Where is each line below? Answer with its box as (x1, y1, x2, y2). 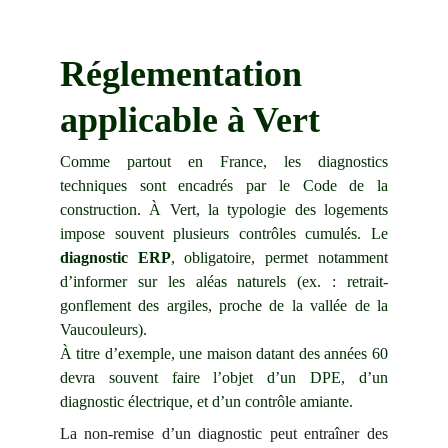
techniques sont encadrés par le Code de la (60, 177, 388, 194)
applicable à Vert (60, 100, 320, 140)
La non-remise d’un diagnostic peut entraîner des (60, 425, 388, 442)
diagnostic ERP (60, 249, 171, 266)
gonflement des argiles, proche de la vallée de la (60, 297, 388, 314)
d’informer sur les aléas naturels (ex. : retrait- (60, 273, 388, 290)
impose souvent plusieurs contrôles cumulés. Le (60, 225, 388, 242)
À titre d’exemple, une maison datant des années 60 (60, 345, 388, 362)
